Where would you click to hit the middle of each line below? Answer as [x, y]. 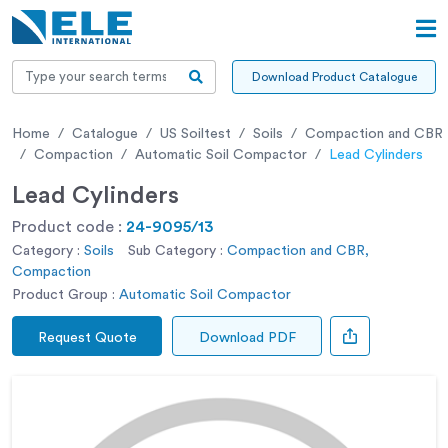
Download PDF [247, 337]
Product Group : [63, 294]
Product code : [69, 226]
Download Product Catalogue [334, 76]
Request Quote [87, 337]
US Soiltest [195, 133]
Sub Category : [175, 250]
